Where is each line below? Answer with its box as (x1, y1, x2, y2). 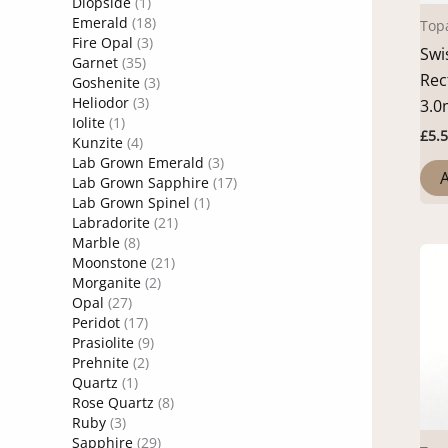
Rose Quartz (72, 393, 154, 413)
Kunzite (72, 133, 123, 153)
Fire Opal (72, 33, 133, 53)
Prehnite (72, 353, 129, 373)
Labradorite (72, 213, 150, 233)
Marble (72, 233, 120, 253)
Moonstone (72, 253, 147, 273)
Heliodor (72, 93, 129, 113)
